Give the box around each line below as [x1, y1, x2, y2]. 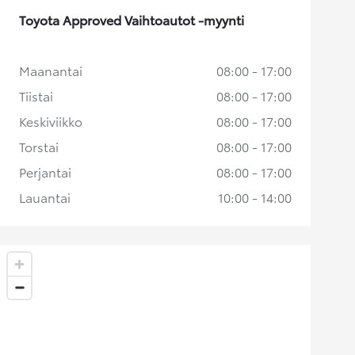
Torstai [19, 137, 59, 156]
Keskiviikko [19, 112, 82, 131]
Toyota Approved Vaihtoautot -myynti [19, 10, 244, 29]
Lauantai [19, 188, 71, 207]
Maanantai [19, 61, 82, 80]
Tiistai [19, 86, 53, 105]
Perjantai [19, 162, 71, 181]
